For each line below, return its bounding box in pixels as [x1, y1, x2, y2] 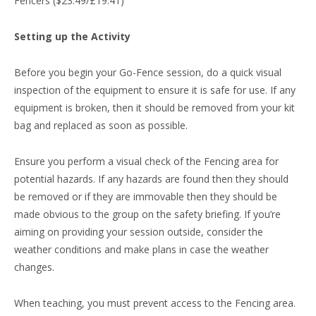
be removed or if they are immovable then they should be [14, 190, 277, 204]
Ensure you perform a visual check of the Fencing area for [14, 154, 279, 169]
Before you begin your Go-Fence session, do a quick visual [14, 66, 281, 80]
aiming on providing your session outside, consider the [14, 225, 263, 239]
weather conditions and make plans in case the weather [14, 243, 269, 257]
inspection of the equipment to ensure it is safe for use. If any [14, 83, 296, 97]
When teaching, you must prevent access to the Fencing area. [14, 296, 296, 310]
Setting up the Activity [14, 30, 130, 44]
